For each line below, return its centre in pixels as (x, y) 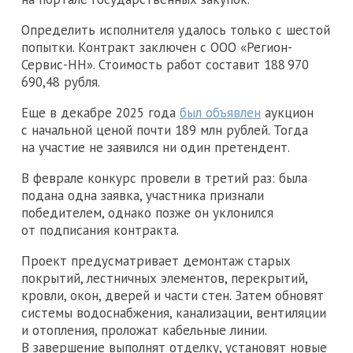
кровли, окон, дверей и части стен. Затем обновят (173, 295)
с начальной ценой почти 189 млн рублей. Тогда (165, 130)
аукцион (287, 112)
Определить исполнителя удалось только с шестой (176, 30)
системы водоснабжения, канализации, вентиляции (174, 312)
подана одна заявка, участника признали (143, 195)
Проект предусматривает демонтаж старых (156, 260)
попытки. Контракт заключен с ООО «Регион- (157, 47)
